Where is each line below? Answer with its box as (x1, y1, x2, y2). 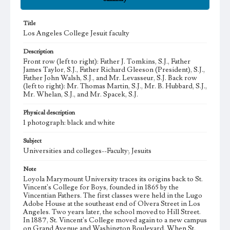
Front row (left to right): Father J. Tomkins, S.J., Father (23, 57, 190, 66)
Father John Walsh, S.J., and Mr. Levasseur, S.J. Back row (23, 73, 197, 83)
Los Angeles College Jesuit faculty (23, 29, 129, 38)
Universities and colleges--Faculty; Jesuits (23, 146, 151, 156)
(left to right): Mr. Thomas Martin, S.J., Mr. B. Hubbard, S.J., (23, 82, 207, 91)
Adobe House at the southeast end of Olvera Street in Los (23, 199, 200, 208)
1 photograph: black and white (23, 118, 115, 127)
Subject (23, 137, 42, 145)
